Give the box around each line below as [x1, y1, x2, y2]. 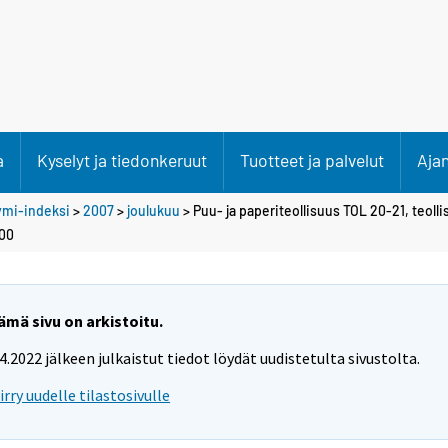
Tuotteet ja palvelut [240, 149, 384, 171]
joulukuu [127, 201, 180, 219]
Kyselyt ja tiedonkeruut [37, 149, 207, 171]
